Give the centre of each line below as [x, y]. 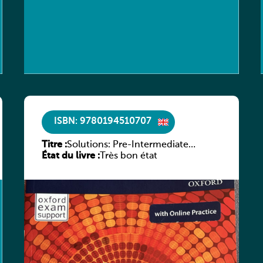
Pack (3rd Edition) [106, 167]
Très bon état [129, 156]
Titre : [55, 145]
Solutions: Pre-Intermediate [128, 145]
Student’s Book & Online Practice [140, 156]
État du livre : [71, 156]
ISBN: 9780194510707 [103, 122]
